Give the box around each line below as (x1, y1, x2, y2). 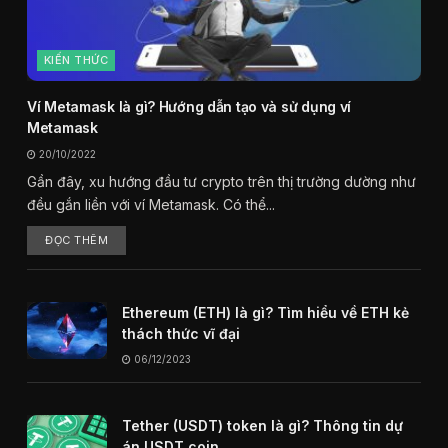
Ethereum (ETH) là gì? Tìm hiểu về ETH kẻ (122, 303, 409, 321)
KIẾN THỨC (44, 52, 108, 67)
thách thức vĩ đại (122, 324, 240, 342)
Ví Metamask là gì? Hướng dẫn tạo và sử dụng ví (27, 97, 352, 115)
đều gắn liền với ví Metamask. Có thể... (27, 195, 275, 213)
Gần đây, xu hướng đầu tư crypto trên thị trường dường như (27, 172, 416, 190)
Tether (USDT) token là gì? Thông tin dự (122, 416, 403, 434)
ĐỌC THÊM (45, 232, 109, 247)
